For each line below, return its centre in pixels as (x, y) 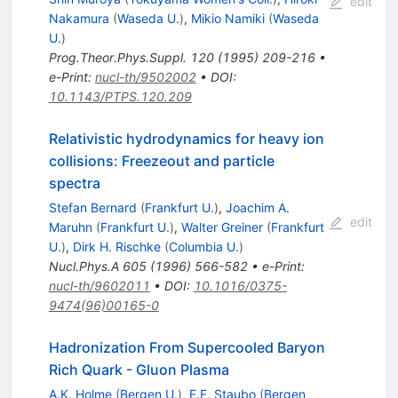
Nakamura (79, 19)
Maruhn (70, 227)
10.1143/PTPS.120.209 (120, 97)
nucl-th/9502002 (145, 77)
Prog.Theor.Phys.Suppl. (117, 58)
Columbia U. (203, 247)
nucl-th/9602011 (99, 286)
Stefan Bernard (92, 208)
